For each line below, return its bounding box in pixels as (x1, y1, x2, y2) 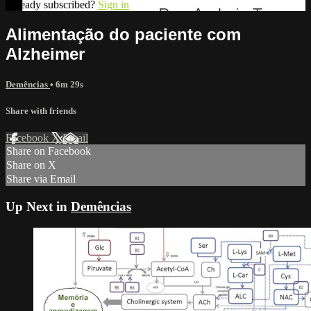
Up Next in (6, 199, 71, 214)
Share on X (6, 159, 56, 171)
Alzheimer (6, 44, 85, 63)
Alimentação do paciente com (6, 24, 241, 44)
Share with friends (6, 105, 76, 116)
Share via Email (6, 173, 76, 185)
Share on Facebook (6, 145, 91, 158)
